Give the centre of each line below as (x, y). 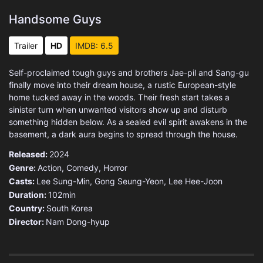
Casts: (23, 181)
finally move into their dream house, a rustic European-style (122, 85)
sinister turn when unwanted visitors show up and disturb (118, 109)
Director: (27, 221)
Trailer (26, 45)
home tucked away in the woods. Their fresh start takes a (119, 97)
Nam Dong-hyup (78, 221)
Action (50, 167)
